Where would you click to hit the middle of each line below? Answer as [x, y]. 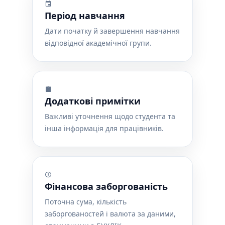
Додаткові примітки [93, 101]
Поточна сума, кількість [86, 202]
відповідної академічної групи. [98, 43]
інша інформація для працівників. [104, 128]
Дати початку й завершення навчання [112, 31]
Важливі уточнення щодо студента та [110, 116]
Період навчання [85, 16]
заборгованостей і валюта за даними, [110, 214]
